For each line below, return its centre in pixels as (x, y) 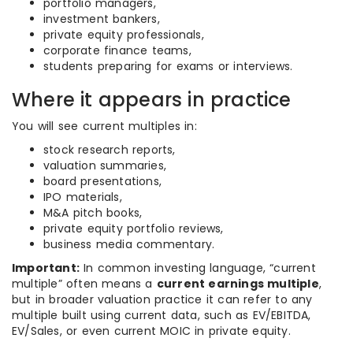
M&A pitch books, (93, 213)
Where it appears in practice (152, 100)
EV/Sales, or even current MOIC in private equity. (151, 331)
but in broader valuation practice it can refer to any (162, 299)
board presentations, (102, 181)
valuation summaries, (105, 165)
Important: (46, 268)
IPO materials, (83, 197)
